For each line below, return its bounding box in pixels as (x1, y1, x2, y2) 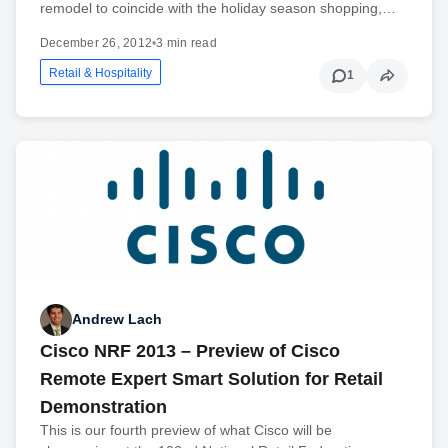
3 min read (156, 35, 217, 50)
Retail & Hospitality (49, 65, 152, 80)
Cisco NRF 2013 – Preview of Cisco (40, 340, 340, 361)
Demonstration (40, 396, 167, 417)
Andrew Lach (72, 311, 162, 328)
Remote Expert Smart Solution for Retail (40, 368, 383, 389)
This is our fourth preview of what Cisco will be (40, 421, 332, 438)
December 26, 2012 (40, 35, 153, 50)
